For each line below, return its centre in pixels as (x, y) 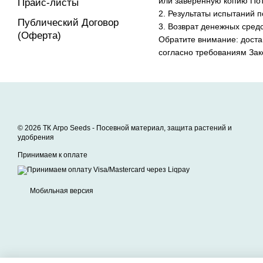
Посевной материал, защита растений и (164, 128)
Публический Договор (68, 23)
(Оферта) (39, 36)
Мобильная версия (61, 191)
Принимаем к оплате (53, 155)
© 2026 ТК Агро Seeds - (57, 128)
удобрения (36, 137)
